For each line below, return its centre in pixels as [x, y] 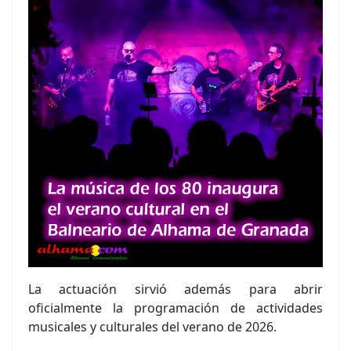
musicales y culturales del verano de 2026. [152, 327]
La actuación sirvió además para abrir [175, 289]
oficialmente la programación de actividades [175, 308]
